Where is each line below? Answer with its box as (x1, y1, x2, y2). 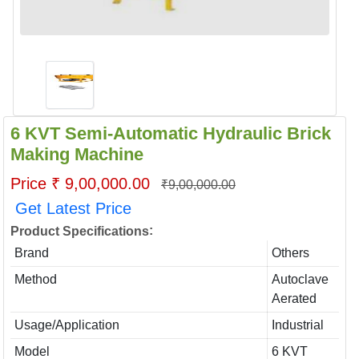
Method (14, 272, 57, 286)
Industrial (271, 318, 324, 332)
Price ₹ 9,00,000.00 (10, 175, 155, 192)
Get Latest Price (15, 200, 131, 217)
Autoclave (271, 272, 329, 286)
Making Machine (10, 144, 143, 164)
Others (271, 246, 309, 260)
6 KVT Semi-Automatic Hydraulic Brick (10, 123, 331, 143)
